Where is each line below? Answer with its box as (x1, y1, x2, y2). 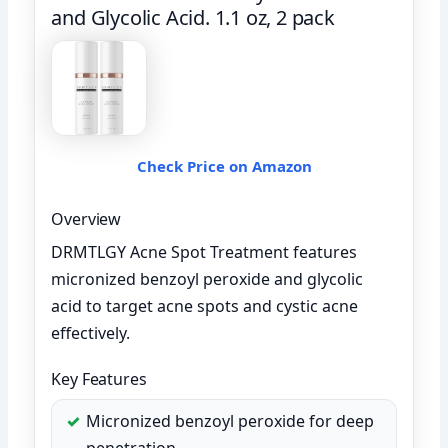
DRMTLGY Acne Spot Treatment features (51, 240, 358, 263)
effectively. (51, 321, 131, 344)
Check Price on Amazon (136, 155, 312, 176)
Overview (51, 207, 122, 230)
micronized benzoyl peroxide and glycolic (51, 267, 364, 290)
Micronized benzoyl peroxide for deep (86, 409, 375, 432)
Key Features (51, 367, 147, 390)
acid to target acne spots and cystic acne (51, 294, 359, 317)
